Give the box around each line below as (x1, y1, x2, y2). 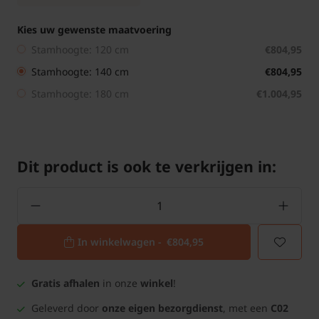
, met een (223, 300, 271, 315)
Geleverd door (31, 300, 102, 315)
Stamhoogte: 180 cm (31, 86, 129, 100)
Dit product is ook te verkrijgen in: (17, 155, 276, 177)
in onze (100, 276, 140, 290)
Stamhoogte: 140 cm (31, 64, 129, 78)
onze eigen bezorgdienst (102, 300, 223, 315)
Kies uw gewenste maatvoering (17, 22, 172, 36)
